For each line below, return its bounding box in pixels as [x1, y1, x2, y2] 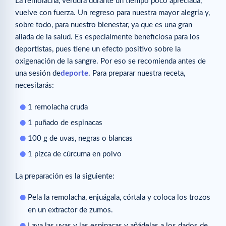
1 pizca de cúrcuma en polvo [28, 150, 122, 158]
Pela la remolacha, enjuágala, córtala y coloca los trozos [28, 193, 210, 201]
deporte [61, 70, 88, 78]
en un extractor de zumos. [28, 206, 113, 214]
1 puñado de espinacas [28, 119, 102, 127]
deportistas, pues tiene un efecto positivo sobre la [15, 45, 181, 53]
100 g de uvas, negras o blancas [28, 134, 133, 142]
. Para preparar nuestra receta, [88, 70, 185, 78]
